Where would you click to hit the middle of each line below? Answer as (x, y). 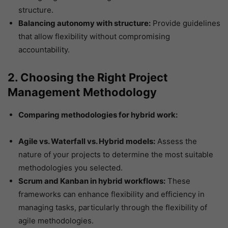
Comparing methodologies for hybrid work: (98, 115)
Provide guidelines (186, 23)
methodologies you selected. (70, 168)
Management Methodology (82, 92)
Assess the (176, 141)
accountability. (44, 50)
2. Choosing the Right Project (88, 78)
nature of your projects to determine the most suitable (116, 155)
